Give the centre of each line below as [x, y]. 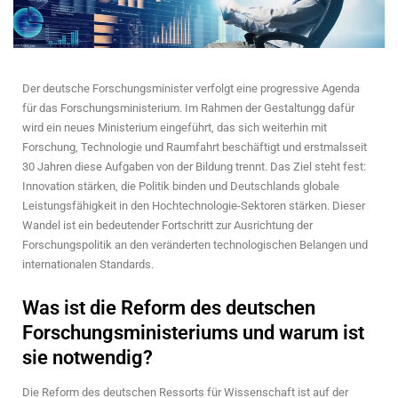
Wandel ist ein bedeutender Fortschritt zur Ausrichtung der [167, 225]
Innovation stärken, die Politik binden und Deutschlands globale [181, 186]
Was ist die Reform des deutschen [169, 307]
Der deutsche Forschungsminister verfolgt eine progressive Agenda [191, 88]
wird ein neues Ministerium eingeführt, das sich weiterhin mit [175, 127]
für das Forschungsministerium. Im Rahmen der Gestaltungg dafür [188, 107]
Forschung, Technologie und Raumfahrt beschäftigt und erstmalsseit [195, 147]
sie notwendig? [88, 357]
